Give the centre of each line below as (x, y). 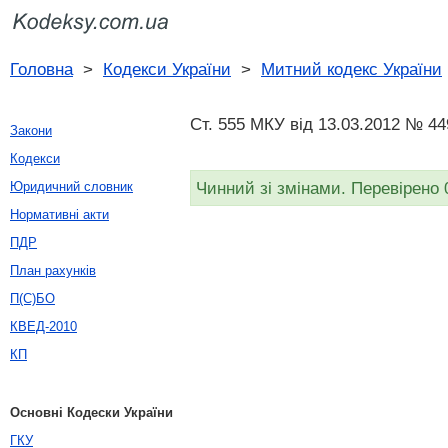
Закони (31, 130)
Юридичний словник (71, 186)
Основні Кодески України (91, 412)
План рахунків (53, 270)
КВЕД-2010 (43, 326)
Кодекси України (167, 69)
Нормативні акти (59, 214)
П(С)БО (32, 298)
